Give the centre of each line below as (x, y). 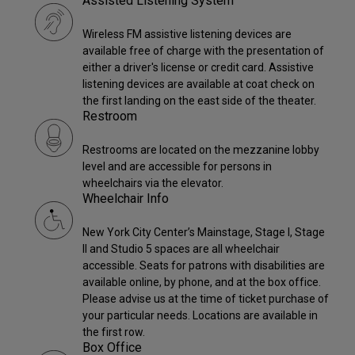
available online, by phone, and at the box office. (202, 282)
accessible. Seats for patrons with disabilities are (204, 266)
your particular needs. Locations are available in (200, 316)
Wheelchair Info (126, 199)
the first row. (114, 332)
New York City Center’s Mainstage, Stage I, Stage (204, 233)
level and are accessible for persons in (177, 167)
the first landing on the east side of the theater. (199, 101)
